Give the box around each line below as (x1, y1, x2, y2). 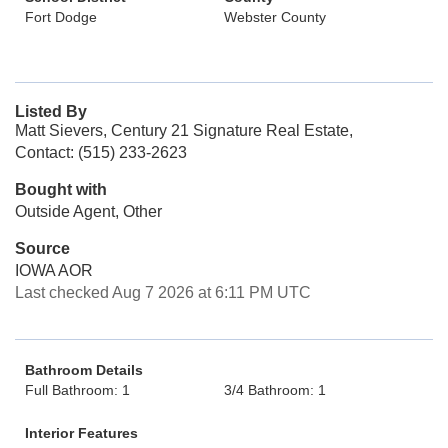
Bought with (15, 181, 107, 198)
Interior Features (25, 425, 138, 441)
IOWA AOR (15, 262, 93, 279)
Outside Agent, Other (15, 203, 162, 220)
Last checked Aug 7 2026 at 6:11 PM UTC (15, 284, 311, 301)
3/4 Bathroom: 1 (224, 382, 326, 398)
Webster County (224, 9, 326, 25)
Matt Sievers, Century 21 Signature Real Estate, (15, 122, 353, 139)
